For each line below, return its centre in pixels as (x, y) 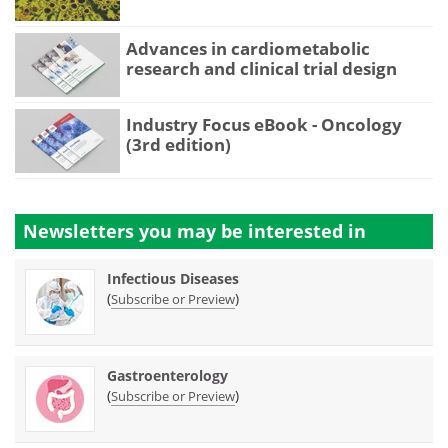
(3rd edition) (178, 145)
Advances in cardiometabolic (248, 49)
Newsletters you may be (135, 231)
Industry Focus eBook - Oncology (264, 125)
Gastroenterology (167, 376)
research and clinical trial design (261, 69)
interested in (307, 231)
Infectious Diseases (173, 279)
